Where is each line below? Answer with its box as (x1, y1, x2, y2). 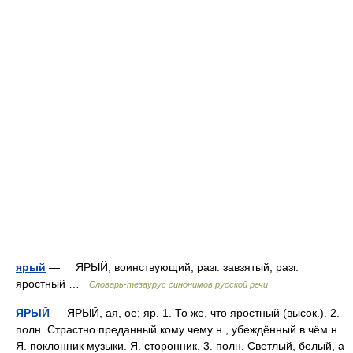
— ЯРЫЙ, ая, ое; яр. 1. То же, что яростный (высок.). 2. (50, 307, 340, 319)
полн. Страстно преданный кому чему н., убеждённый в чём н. (16, 323, 340, 336)
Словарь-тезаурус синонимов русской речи (89, 280, 268, 289)
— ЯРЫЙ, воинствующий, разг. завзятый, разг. (46, 261, 299, 273)
